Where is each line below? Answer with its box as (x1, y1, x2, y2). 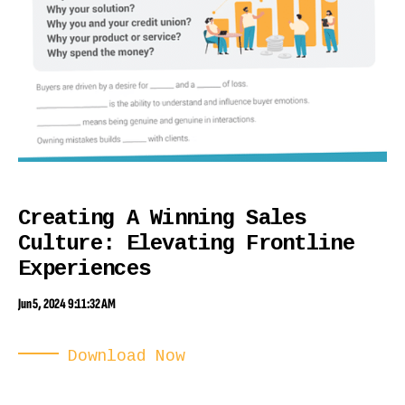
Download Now (68, 346, 185, 365)
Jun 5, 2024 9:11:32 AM (18, 295, 117, 313)
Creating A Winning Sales (18, 205, 306, 231)
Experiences (18, 256, 151, 281)
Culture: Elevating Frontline (18, 231, 354, 256)
